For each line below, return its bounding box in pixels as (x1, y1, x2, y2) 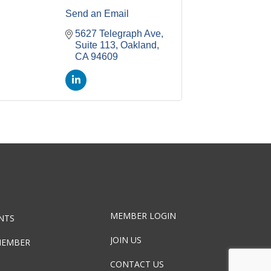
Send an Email (65, 8, 129, 19)
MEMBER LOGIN (110, 210, 177, 222)
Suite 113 (75, 40, 116, 51)
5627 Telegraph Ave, (75, 28, 163, 39)
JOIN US (110, 234, 142, 246)
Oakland (120, 40, 157, 51)
